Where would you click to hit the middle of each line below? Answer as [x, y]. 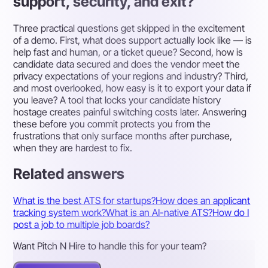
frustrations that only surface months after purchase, [123, 135]
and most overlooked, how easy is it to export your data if [133, 88]
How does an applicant [203, 201]
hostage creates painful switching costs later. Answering [130, 112]
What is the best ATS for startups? [85, 201]
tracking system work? [60, 213]
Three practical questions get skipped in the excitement [129, 28]
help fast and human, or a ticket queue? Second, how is [128, 52]
